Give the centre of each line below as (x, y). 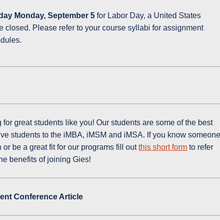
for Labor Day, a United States (149, 16)
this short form (163, 147)
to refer (200, 147)
